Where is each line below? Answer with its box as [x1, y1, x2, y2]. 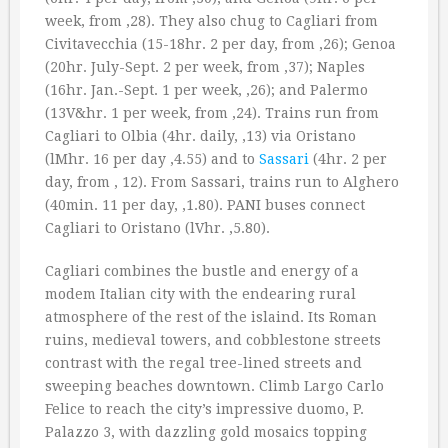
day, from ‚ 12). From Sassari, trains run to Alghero [45, 174, 399, 190]
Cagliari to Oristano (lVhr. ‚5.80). [45, 220, 270, 236]
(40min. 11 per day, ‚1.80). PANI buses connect [45, 197, 365, 213]
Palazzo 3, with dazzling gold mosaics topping [45, 424, 367, 440]
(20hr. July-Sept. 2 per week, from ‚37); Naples [45, 59, 365, 75]
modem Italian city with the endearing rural [45, 286, 356, 302]
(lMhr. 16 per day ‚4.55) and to [45, 151, 259, 167]
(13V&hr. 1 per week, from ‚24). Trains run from [45, 105, 379, 121]
